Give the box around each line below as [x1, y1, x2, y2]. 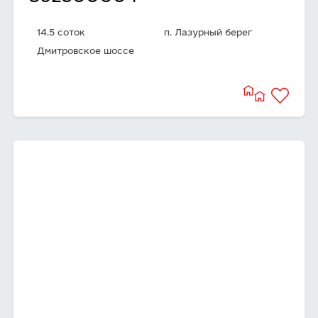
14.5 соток [37, 29, 85, 38]
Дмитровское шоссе [37, 48, 134, 57]
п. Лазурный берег [164, 29, 253, 38]
